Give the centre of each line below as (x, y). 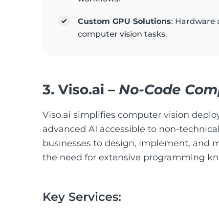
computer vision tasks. (122, 34)
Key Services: (82, 197)
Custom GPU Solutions (124, 21)
